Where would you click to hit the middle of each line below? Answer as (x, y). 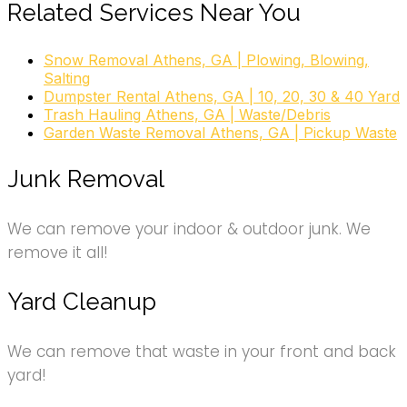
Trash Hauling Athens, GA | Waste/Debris (187, 115)
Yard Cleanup (82, 302)
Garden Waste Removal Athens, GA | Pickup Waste (220, 133)
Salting (67, 79)
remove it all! (58, 253)
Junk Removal (86, 179)
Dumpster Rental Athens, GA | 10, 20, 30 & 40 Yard (222, 97)
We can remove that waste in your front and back (202, 352)
